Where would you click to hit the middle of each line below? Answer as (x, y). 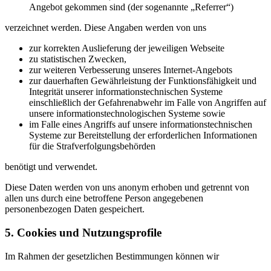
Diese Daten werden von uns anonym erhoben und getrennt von (127, 188)
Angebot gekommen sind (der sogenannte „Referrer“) (131, 7)
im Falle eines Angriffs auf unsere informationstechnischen (141, 125)
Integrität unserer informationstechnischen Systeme (126, 92)
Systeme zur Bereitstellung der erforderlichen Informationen (143, 135)
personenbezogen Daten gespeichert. (75, 209)
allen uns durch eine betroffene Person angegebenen (104, 198)
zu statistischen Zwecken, (78, 59)
